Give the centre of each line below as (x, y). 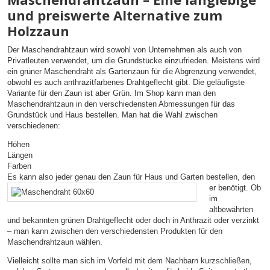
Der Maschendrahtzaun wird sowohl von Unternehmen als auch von (124, 50)
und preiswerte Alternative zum (115, 15)
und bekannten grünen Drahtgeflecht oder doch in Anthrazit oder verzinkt (133, 221)
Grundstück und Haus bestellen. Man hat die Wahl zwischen (112, 115)
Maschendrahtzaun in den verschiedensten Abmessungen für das (121, 104)
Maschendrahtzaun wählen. (55, 242)
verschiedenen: (34, 126)
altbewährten (231, 210)
